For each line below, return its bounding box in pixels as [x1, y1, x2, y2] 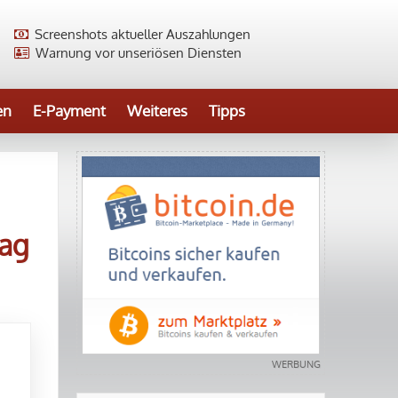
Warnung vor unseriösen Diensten [32, 44, 242, 61]
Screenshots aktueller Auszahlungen [31, 26, 251, 43]
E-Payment [33, 101, 106, 120]
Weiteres [127, 101, 187, 120]
